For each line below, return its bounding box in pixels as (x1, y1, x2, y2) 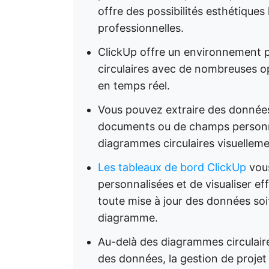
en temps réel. (98, 79, 170, 92)
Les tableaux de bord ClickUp (98, 161, 246, 174)
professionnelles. (98, 22, 184, 34)
